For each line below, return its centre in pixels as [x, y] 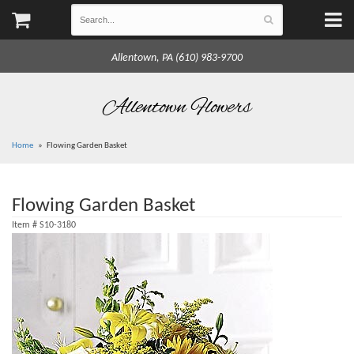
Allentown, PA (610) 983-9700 [177, 58]
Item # [26, 225]
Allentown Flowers [177, 107]
